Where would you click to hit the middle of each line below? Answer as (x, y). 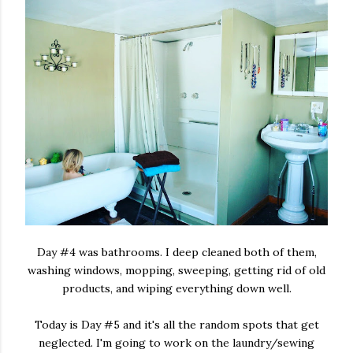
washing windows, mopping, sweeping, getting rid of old (176, 271)
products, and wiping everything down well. (176, 289)
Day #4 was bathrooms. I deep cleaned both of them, (176, 253)
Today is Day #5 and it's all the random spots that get (176, 325)
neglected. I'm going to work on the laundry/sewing (176, 343)
